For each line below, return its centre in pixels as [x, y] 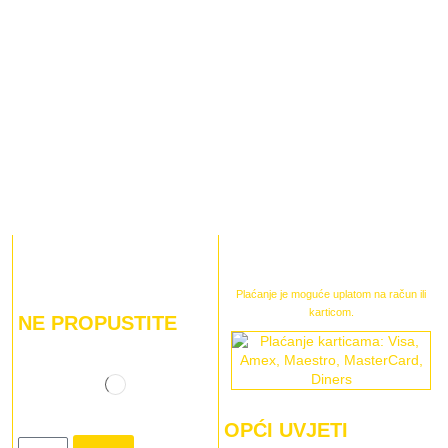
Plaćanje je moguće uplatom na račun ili [331, 293]
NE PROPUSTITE [97, 323]
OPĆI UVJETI [286, 429]
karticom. [331, 311]
